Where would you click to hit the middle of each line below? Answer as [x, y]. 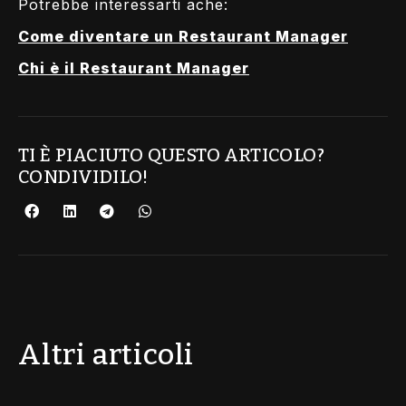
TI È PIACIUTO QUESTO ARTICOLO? [171, 155]
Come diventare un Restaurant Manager [183, 36]
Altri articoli [106, 354]
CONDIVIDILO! [83, 176]
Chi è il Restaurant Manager [134, 68]
